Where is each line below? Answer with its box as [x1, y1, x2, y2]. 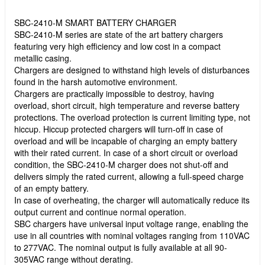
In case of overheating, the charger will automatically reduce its [14, 193, 250, 206]
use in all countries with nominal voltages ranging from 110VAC [14, 229, 250, 241]
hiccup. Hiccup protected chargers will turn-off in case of [14, 122, 223, 135]
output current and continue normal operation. [14, 205, 186, 218]
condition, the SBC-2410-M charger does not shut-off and [14, 158, 228, 170]
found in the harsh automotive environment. [14, 75, 177, 88]
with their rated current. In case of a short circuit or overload [14, 146, 238, 159]
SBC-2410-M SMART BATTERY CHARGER [14, 16, 176, 28]
